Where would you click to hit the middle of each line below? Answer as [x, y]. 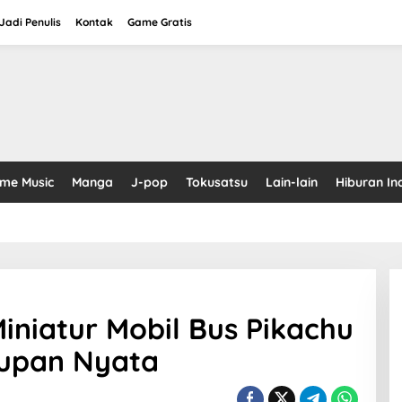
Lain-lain [292, 182]
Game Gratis [160, 22]
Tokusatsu [217, 182]
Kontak [94, 22]
